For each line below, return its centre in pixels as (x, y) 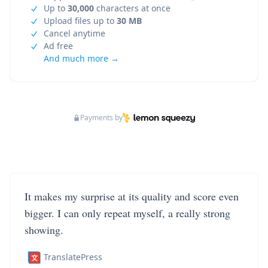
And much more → (81, 58)
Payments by (101, 118)
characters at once (132, 8)
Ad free (58, 46)
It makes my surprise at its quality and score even (132, 196)
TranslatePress (73, 257)
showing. (44, 230)
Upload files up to (80, 21)
